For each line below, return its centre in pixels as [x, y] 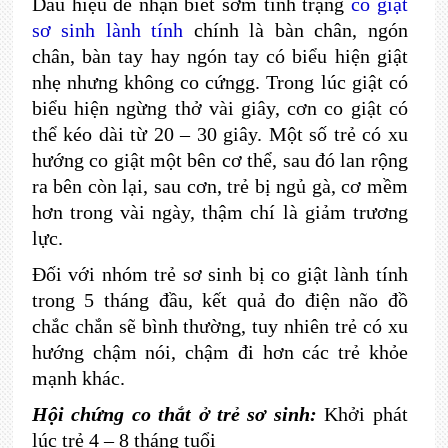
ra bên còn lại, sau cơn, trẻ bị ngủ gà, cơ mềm [219, 186]
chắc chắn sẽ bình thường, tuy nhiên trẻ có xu [219, 326]
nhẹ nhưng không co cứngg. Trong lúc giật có [219, 82]
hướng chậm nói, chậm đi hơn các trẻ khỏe [219, 352]
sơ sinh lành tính [112, 30]
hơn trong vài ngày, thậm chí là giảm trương [219, 212]
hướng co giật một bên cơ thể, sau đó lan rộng [219, 160]
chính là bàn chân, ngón [300, 30]
